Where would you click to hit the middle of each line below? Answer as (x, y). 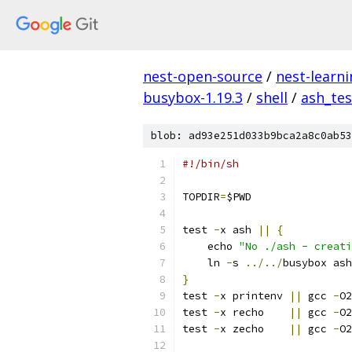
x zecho (255, 329)
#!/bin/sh (211, 164)
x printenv (255, 296)
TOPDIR (201, 197)
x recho (255, 312)
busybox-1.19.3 (193, 97)
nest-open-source (203, 76)
